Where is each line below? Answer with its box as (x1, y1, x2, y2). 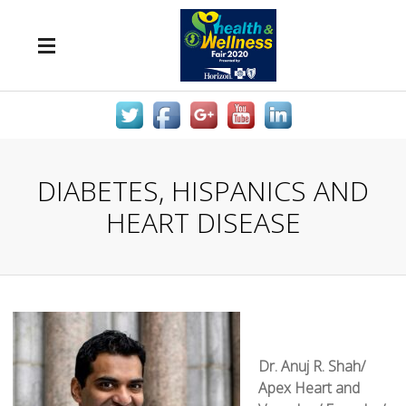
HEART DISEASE (105, 204, 301, 241)
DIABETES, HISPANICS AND (37, 172, 369, 209)
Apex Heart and (258, 378, 360, 398)
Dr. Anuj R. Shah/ (258, 356, 365, 376)
